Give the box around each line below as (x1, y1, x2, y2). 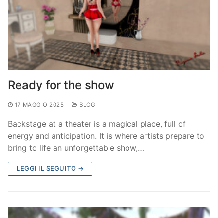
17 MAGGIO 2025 (15, 101, 64, 108)
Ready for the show (8, 77, 114, 92)
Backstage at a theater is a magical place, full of (8, 118, 186, 128)
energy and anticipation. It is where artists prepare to (8, 130, 204, 141)
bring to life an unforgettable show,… (8, 143, 144, 153)
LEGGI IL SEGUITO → (17, 164, 84, 172)
